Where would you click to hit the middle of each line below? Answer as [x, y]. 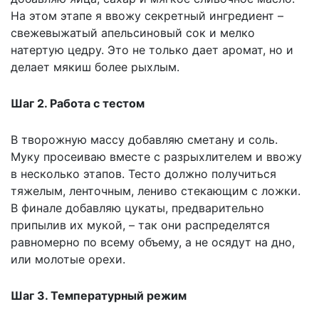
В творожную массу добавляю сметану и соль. [144, 139]
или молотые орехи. [68, 259]
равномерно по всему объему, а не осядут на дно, [153, 242]
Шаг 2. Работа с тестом [78, 103]
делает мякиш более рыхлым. [95, 67]
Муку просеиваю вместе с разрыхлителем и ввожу [156, 156]
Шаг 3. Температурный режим [99, 295]
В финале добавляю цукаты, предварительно [137, 208]
